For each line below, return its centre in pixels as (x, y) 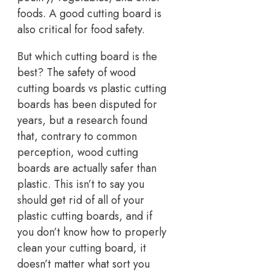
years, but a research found (82, 121)
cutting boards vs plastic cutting (92, 89)
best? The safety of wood (76, 73)
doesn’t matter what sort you (83, 264)
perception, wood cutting (78, 153)
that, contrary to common (77, 137)
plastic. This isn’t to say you (81, 184)
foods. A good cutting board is (89, 14)
